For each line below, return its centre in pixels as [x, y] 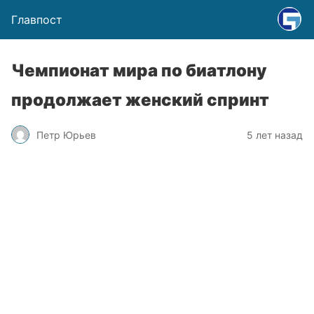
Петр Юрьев [66, 135]
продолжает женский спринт [140, 100]
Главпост [37, 20]
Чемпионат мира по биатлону [139, 70]
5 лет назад [275, 135]
